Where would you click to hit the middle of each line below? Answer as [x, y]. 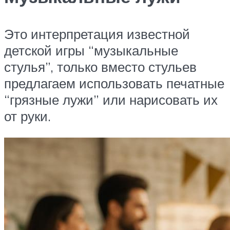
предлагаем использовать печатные [114, 83]
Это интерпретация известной [97, 34]
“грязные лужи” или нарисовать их [111, 100]
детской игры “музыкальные [91, 51]
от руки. [27, 116]
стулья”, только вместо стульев [100, 67]
